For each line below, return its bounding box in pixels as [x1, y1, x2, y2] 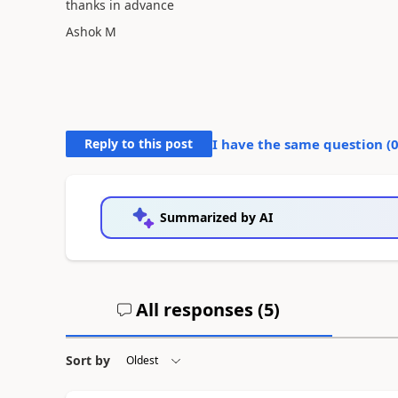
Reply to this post [84, 135, 194, 152]
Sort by [65, 352, 110, 369]
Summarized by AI [159, 209, 273, 226]
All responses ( [131, 298, 265, 322]
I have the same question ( [211, 135, 391, 153]
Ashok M [65, 23, 116, 40]
